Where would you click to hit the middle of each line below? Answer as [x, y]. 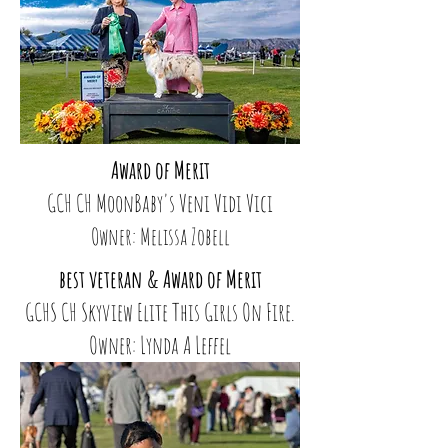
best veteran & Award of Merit [160, 279]
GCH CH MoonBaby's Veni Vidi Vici [160, 203]
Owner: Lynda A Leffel [160, 345]
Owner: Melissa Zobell [160, 236]
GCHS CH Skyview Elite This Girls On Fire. [160, 312]
